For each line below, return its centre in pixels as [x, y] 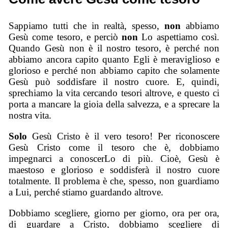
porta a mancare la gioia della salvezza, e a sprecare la [114, 104]
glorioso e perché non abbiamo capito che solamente [114, 71]
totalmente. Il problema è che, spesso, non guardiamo [114, 181]
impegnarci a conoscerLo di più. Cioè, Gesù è [114, 158]
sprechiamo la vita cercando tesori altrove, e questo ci [114, 93]
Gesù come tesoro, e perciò [65, 37]
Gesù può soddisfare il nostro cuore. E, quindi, [114, 82]
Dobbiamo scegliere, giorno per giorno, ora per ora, [114, 213]
